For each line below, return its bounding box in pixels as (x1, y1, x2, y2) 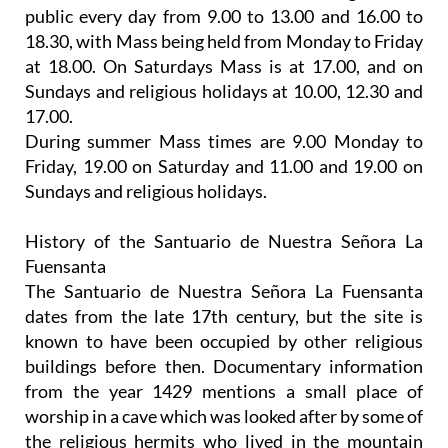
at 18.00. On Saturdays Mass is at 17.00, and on (25, 54, 423, 77)
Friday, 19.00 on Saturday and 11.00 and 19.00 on (25, 154, 423, 177)
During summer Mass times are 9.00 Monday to (25, 129, 423, 152)
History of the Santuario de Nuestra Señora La (25, 229, 423, 252)
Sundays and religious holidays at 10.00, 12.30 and (25, 79, 423, 102)
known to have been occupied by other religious (25, 329, 423, 352)
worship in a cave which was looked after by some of (25, 404, 423, 427)
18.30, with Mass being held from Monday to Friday (25, 29, 423, 52)
